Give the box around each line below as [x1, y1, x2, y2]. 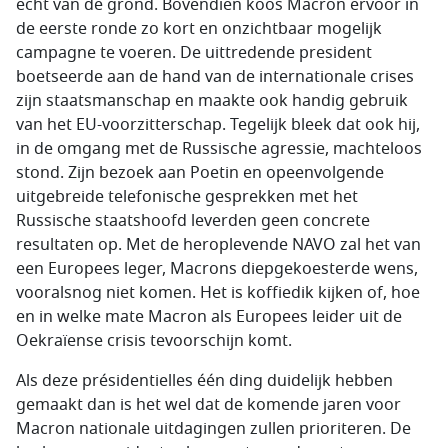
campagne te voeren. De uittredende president [16, 41, 372, 65]
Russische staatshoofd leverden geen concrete [16, 209, 370, 233]
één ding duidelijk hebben [193, 369, 393, 393]
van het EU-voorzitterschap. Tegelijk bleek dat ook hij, [16, 113, 420, 137]
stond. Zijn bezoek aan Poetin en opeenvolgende [16, 161, 384, 185]
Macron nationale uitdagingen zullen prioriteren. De [16, 417, 411, 441]
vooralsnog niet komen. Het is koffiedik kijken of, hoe [16, 281, 420, 305]
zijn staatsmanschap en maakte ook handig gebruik [16, 89, 408, 113]
